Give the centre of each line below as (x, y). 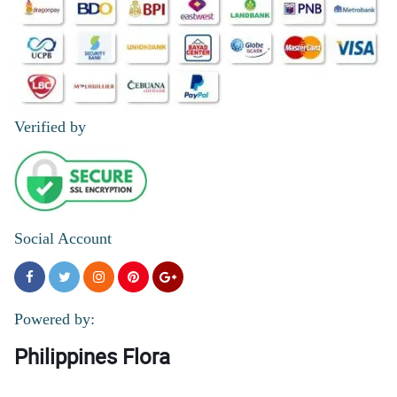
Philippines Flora (92, 357)
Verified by (50, 127)
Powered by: (54, 319)
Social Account (63, 239)
